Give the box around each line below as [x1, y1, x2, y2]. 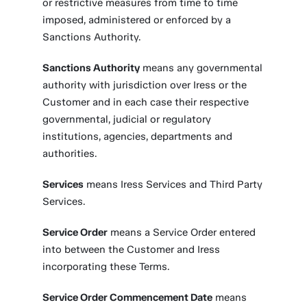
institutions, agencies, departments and [42, 130, 233, 143]
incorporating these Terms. [42, 260, 170, 273]
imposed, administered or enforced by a [42, 14, 232, 26]
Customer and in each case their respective [42, 96, 249, 108]
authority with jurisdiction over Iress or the [42, 79, 247, 91]
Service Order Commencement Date [42, 291, 213, 304]
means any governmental [140, 62, 263, 74]
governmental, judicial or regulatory [42, 113, 212, 125]
